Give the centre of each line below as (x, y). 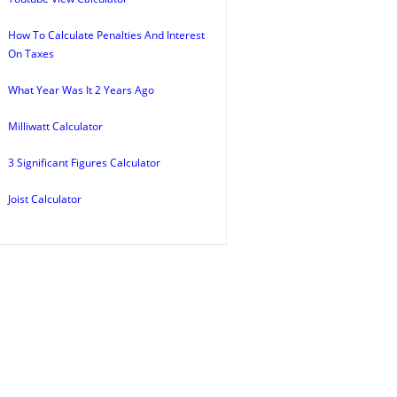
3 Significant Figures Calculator (84, 163)
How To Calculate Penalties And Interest (106, 35)
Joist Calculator (45, 199)
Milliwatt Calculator (55, 126)
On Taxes (31, 54)
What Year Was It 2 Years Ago (81, 90)
